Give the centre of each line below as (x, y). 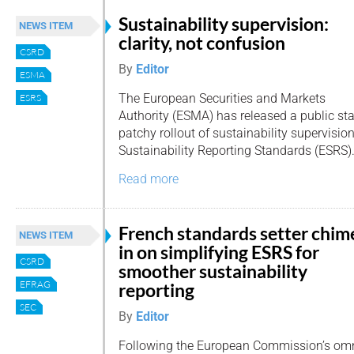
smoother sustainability (213, 271)
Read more (149, 179)
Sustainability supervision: (224, 24)
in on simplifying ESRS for (219, 252)
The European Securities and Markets (222, 98)
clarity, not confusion (202, 43)
